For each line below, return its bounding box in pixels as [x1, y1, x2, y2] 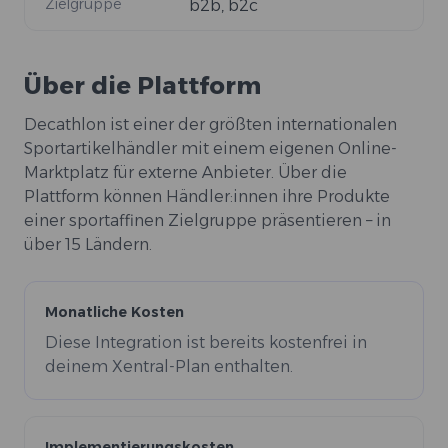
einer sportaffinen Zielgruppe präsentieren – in [24, 211, 391, 231]
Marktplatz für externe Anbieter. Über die [24, 163, 347, 183]
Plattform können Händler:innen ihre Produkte [24, 187, 390, 207]
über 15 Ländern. [24, 235, 156, 255]
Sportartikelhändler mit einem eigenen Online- [24, 139, 397, 159]
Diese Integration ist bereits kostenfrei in [45, 333, 367, 353]
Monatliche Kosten [45, 303, 184, 322]
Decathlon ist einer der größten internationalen [24, 115, 397, 135]
